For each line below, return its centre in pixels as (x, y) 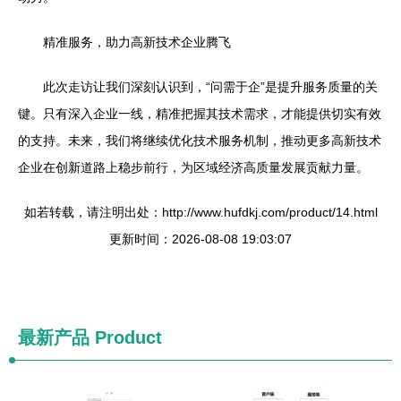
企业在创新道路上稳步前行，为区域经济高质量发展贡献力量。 (193, 167)
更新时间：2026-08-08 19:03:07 (200, 239)
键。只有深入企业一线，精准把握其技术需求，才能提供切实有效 (200, 114)
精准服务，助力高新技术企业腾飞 (137, 42)
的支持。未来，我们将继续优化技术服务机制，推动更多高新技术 (200, 141)
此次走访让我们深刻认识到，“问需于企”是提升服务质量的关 (210, 87)
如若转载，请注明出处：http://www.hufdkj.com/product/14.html (200, 212)
